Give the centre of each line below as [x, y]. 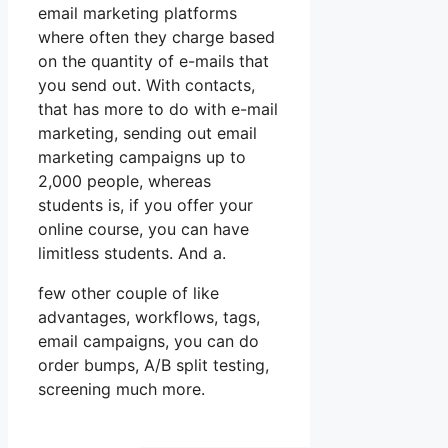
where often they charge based [156, 37]
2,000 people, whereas [124, 181]
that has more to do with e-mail [158, 109]
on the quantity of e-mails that [153, 61]
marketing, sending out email [147, 133]
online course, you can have [143, 229]
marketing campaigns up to [142, 157]
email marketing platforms [137, 13]
